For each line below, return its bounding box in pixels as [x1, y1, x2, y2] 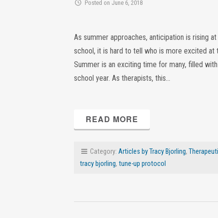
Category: [89, 147, 118, 156]
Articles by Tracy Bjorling [118, 147, 186, 156]
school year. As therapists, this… [74, 73, 170, 83]
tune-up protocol [119, 160, 166, 168]
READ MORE [86, 113, 138, 125]
